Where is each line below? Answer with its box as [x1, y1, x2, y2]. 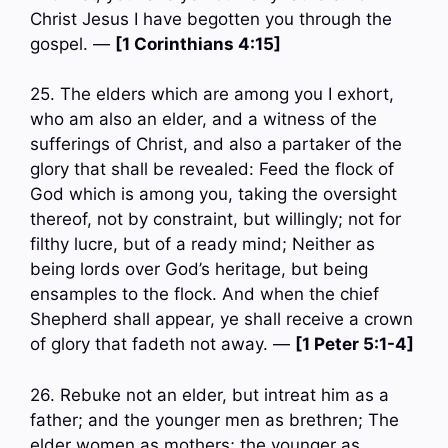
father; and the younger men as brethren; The [30, 409, 399, 430]
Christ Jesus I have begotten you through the [30, 8, 392, 29]
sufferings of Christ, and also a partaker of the [30, 134, 402, 155]
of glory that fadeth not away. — [30, 334, 295, 355]
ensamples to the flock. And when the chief [30, 284, 379, 305]
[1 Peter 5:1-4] [295, 334, 414, 355]
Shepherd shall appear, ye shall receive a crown [30, 309, 413, 330]
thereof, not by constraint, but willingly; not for [30, 209, 401, 230]
